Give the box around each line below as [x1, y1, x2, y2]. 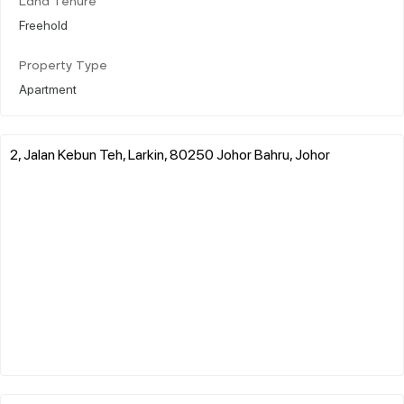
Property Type [19, 60, 107, 72]
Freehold [19, 15, 68, 32]
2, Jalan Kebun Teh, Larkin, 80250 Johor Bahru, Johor [10, 143, 330, 163]
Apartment [19, 79, 77, 96]
